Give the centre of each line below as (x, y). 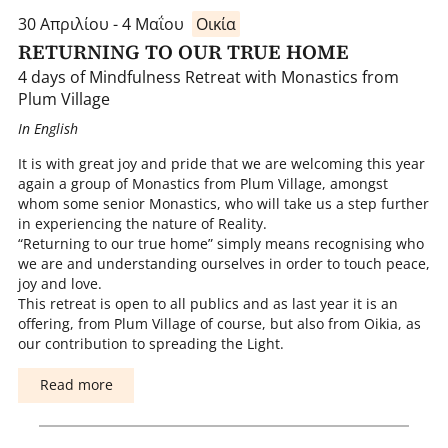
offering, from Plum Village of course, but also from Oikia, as (219, 323)
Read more (76, 385)
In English (47, 129)
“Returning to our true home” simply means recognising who (220, 243)
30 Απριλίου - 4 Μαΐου (100, 23)
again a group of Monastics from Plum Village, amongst (202, 183)
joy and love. (59, 283)
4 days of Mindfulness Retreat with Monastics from (208, 76)
